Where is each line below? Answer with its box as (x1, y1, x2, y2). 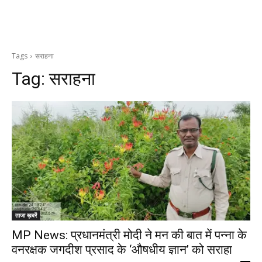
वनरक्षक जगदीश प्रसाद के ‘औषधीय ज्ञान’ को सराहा (12, 243, 232, 257)
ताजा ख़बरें (15, 211, 37, 219)
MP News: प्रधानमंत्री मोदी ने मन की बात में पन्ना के (12, 228, 247, 242)
